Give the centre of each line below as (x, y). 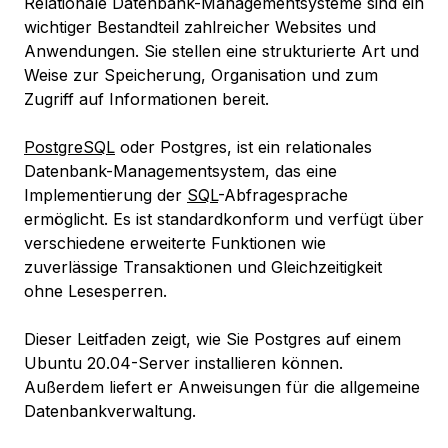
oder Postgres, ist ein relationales (243, 147)
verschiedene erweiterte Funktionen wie (175, 243)
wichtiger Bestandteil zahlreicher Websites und (200, 27)
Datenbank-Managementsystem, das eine (180, 171)
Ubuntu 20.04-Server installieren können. (183, 363)
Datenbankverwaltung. (110, 411)
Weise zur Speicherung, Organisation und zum (201, 75)
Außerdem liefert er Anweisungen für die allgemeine (222, 387)
